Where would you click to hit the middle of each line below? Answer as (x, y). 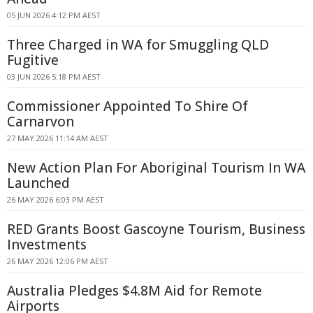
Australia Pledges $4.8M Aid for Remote (134, 291)
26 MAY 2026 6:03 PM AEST (56, 199)
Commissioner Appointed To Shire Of (128, 106)
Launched (38, 183)
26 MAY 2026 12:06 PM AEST (58, 261)
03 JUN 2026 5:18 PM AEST (54, 77)
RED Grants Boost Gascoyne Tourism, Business (156, 229)
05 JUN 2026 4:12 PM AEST (54, 15)
